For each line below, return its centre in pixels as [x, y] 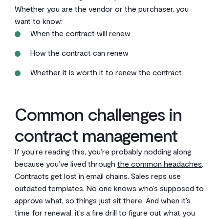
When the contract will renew [80, 33]
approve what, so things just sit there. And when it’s [103, 200]
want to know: [39, 21]
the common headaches [160, 164]
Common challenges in [98, 114]
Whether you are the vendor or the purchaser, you [102, 9]
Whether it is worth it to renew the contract [106, 72]
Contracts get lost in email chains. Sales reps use [98, 176]
